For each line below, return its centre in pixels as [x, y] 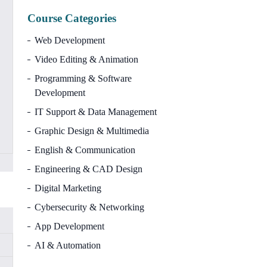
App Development [69, 226]
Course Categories [72, 18]
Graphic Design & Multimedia [92, 131]
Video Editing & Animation [86, 59]
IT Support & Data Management [96, 111]
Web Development [70, 40]
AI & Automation [68, 245]
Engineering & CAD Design [89, 169]
